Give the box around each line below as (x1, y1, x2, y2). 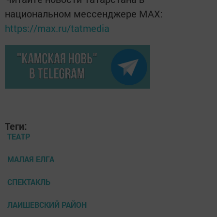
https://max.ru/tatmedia (5, 22, 109, 35)
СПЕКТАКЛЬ (7, 177, 50, 187)
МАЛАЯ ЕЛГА (7, 154, 54, 165)
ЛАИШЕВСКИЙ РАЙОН (7, 200, 87, 210)
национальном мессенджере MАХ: (5, 7, 163, 20)
